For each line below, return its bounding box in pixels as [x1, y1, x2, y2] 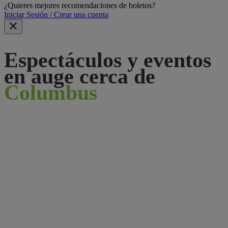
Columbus [4, 80, 97, 104]
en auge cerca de [4, 64, 155, 88]
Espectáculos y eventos [4, 48, 211, 72]
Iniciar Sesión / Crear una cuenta [4, 10, 108, 19]
